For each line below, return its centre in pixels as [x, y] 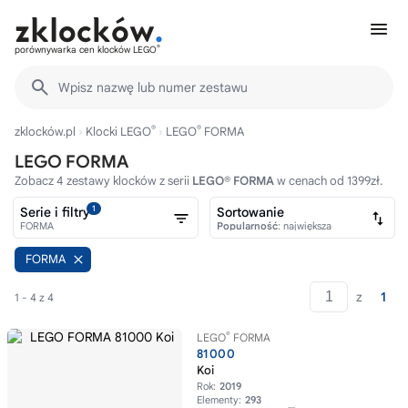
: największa [305, 226]
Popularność [247, 226]
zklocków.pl [45, 132]
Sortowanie [250, 212]
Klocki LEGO [118, 132]
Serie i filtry [55, 212]
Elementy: [220, 400]
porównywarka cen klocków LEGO [86, 50]
